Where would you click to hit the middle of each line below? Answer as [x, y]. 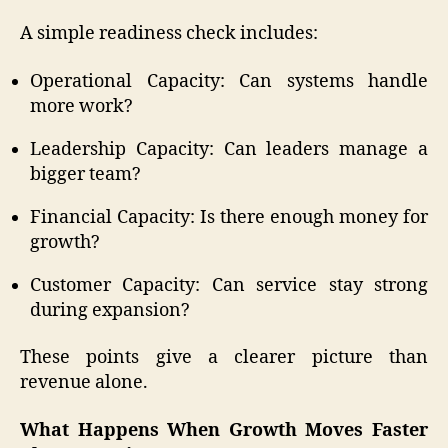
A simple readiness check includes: [169, 34]
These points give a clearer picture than [224, 358]
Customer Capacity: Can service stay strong [229, 285]
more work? [81, 106]
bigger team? [85, 174]
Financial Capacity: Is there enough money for [229, 217]
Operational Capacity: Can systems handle [229, 81]
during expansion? [110, 310]
